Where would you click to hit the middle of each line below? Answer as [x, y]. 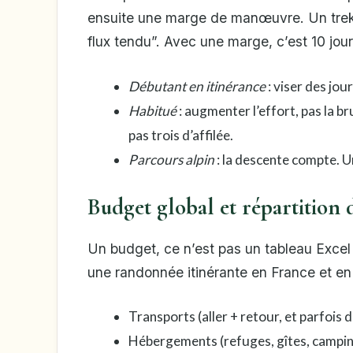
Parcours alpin [171, 159]
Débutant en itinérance [197, 86]
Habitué [152, 110]
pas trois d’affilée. [180, 135]
